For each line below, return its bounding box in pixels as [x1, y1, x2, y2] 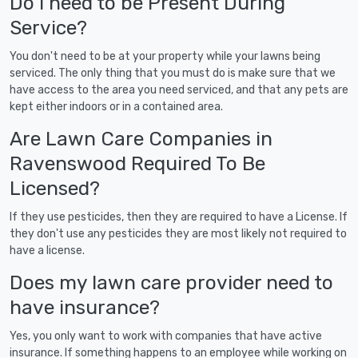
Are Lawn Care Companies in [10, 126, 272, 150]
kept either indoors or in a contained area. [10, 99, 223, 113]
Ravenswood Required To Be [10, 151, 265, 175]
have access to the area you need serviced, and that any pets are [10, 82, 348, 97]
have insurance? [10, 295, 160, 319]
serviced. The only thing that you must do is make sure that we [10, 66, 336, 80]
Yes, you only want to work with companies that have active [10, 328, 322, 343]
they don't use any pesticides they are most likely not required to [10, 226, 347, 241]
